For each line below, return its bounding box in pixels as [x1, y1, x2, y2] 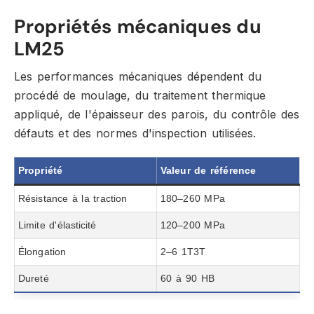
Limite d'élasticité [18, 219, 97, 231]
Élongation [18, 246, 66, 257]
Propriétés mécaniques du [14, 14, 261, 39]
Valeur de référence [161, 165, 257, 176]
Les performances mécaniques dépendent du [14, 69, 262, 83]
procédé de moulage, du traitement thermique [14, 88, 266, 102]
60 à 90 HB [161, 273, 214, 284]
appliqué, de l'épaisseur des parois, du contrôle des [14, 107, 300, 121]
